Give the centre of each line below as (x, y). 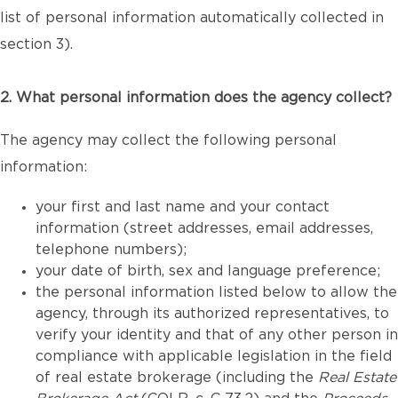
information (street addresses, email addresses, (204, 228)
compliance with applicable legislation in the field (214, 356)
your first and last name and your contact (183, 207)
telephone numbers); (111, 250)
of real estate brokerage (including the (177, 378)
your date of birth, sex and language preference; (208, 271)
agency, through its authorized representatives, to (212, 314)
